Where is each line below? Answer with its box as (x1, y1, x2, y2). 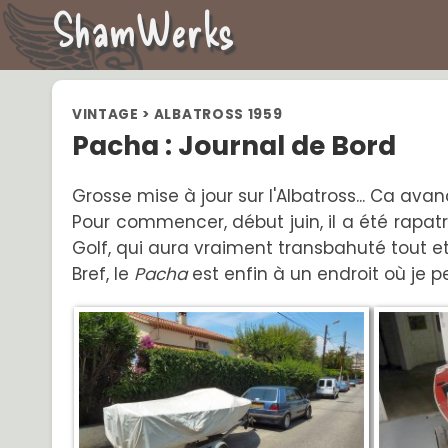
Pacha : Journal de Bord (72, 127, 396, 164)
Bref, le (72, 262, 134, 286)
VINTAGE (72, 105, 139, 124)
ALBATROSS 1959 (153, 105, 283, 124)
